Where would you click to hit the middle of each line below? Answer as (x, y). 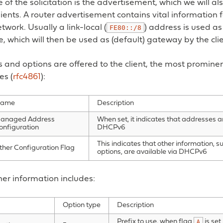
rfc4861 (27, 77)
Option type (82, 206)
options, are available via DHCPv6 (152, 152)
